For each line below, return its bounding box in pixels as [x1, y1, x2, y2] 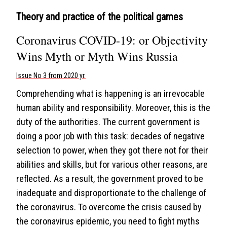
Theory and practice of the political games [16, 11, 183, 23]
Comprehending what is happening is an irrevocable [16, 88, 205, 99]
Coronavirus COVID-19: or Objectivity [16, 32, 208, 48]
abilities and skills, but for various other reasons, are [16, 159, 208, 170]
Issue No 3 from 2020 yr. [16, 71, 86, 80]
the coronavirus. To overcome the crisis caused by [16, 202, 202, 212]
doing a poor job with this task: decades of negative [16, 131, 205, 141]
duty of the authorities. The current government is [16, 117, 200, 127]
